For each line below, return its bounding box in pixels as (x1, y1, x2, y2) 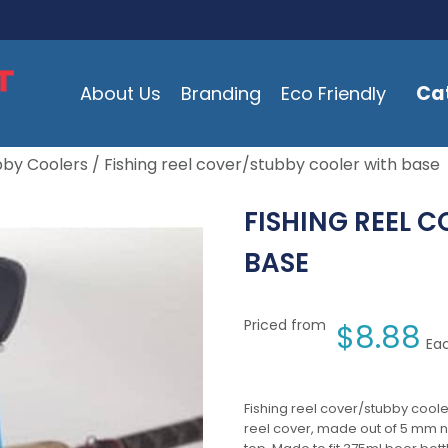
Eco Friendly (280, 80, 386, 106)
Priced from (244, 315, 326, 335)
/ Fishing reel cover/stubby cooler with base (88, 153, 440, 176)
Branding (180, 80, 261, 106)
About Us (79, 80, 161, 106)
